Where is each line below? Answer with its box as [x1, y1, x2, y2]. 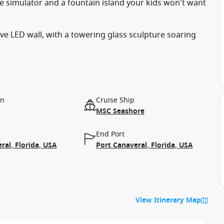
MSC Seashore [96, 106, 144, 116]
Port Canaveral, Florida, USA [96, 140, 192, 150]
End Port [96, 129, 124, 139]
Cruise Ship [96, 95, 134, 105]
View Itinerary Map [135, 195, 201, 205]
